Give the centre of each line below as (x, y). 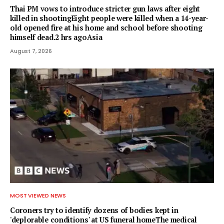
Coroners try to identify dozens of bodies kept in (94, 210)
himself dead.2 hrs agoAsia (56, 37)
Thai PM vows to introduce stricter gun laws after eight (105, 8)
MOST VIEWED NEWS (38, 196)
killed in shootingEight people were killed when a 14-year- (109, 18)
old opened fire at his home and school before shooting (106, 27)
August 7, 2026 (31, 51)
